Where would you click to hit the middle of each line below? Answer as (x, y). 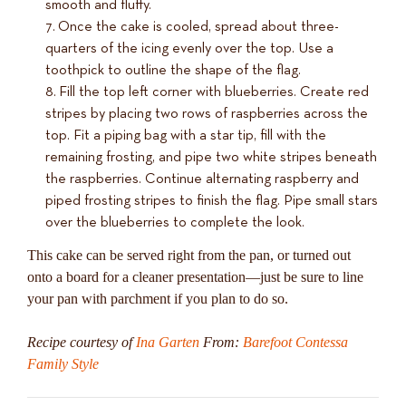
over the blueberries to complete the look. (175, 223)
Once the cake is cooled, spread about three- (198, 28)
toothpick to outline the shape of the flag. (173, 71)
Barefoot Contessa (295, 343)
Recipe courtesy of (82, 343)
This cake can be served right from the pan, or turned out (189, 256)
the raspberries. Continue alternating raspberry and (202, 180)
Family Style (63, 364)
